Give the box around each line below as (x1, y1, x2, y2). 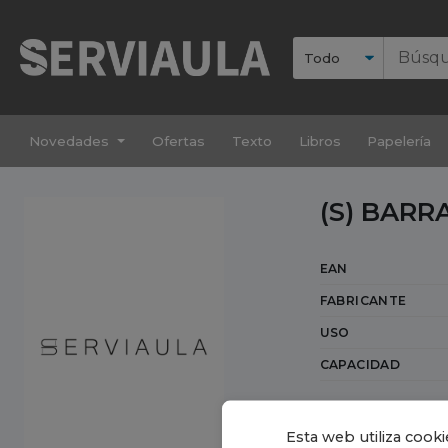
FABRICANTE (319, 293, 407, 308)
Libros (298, 133, 341, 149)
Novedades (29, 133, 110, 149)
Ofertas (151, 133, 205, 149)
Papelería (367, 133, 432, 149)
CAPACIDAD (319, 357, 401, 372)
